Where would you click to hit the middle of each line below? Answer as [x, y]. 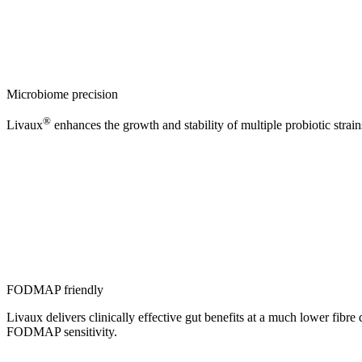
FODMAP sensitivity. [62, 331]
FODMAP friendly [55, 289]
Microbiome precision [62, 94]
